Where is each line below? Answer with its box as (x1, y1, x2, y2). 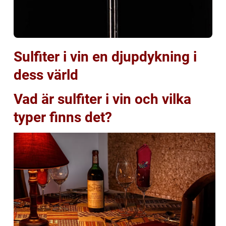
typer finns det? (14, 109, 112, 126)
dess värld (14, 67, 78, 84)
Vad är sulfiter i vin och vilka (14, 91, 191, 108)
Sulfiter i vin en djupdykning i (14, 48, 197, 66)
